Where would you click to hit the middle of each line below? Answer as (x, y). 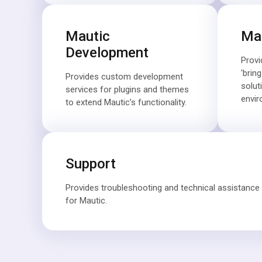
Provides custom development (124, 77)
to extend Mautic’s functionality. (126, 102)
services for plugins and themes (127, 89)
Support (91, 164)
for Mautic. (86, 201)
